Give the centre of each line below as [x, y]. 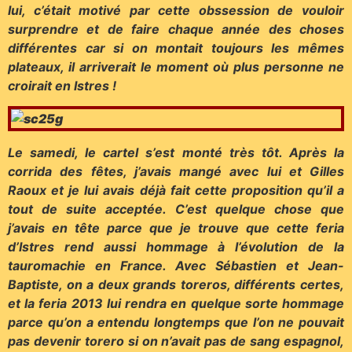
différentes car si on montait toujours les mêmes [176, 48]
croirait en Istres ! [62, 85]
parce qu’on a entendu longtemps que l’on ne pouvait [176, 322]
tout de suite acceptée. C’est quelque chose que [176, 209]
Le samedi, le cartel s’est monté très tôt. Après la [176, 152]
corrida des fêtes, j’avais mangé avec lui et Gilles [176, 171]
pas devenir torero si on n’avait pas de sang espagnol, [176, 341]
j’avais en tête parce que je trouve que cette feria [176, 227]
